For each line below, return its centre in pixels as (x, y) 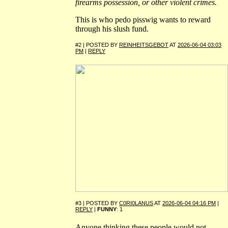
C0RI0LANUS (136, 203)
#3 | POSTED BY (97, 203)
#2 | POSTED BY (97, 45)
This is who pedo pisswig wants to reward (143, 20)
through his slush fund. (112, 29)
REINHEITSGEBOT (144, 45)
